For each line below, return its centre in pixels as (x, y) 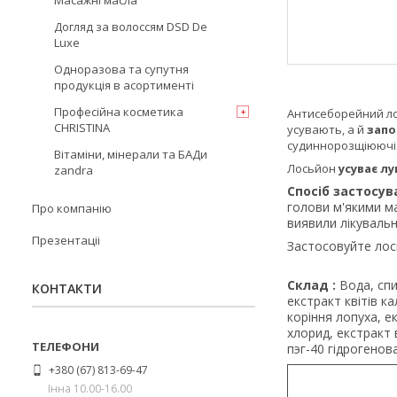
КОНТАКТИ (67, 288)
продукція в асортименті (124, 85)
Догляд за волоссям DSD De (131, 27)
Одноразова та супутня (121, 69)
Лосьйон (313, 169)
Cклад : (313, 285)
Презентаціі (66, 240)
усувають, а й (327, 130)
